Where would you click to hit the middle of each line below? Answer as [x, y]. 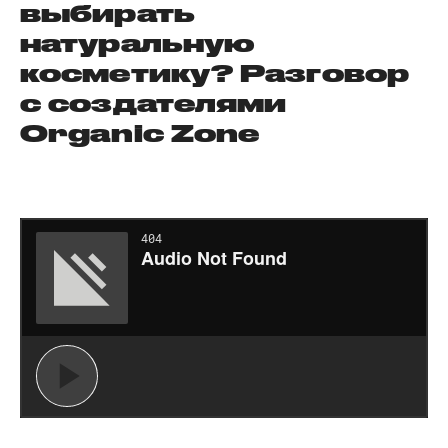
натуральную [137, 43]
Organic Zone [140, 133]
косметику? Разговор [214, 73]
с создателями [153, 103]
